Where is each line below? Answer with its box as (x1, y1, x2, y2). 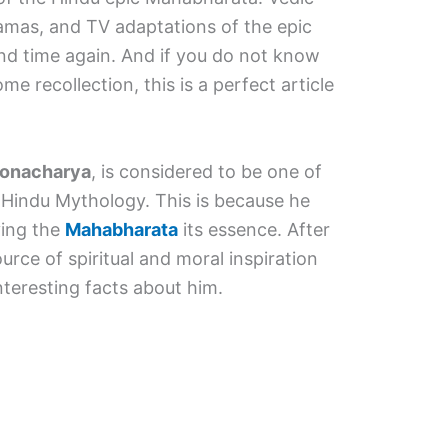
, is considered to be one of (91, 160, 323, 182)
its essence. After (178, 218, 331, 240)
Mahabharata (65, 218, 179, 240)
